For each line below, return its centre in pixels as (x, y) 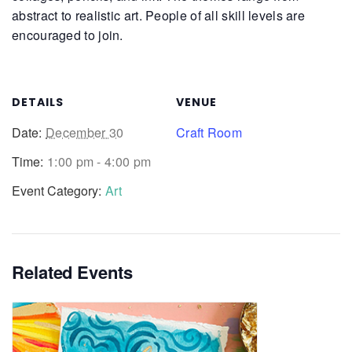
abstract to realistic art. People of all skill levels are (159, 15)
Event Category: (57, 190)
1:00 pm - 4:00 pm (99, 161)
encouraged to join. (68, 35)
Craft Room (209, 132)
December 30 (85, 132)
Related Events (72, 271)
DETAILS (38, 102)
